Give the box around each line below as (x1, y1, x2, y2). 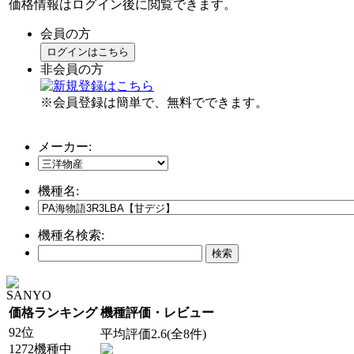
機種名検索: (38, 228, 104, 242)
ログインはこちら (47, 45, 129, 58)
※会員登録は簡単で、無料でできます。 (40, 95, 268, 109)
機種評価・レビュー (100, 305, 214, 319)
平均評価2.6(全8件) (100, 326, 206, 341)
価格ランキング (9, 305, 97, 319)
